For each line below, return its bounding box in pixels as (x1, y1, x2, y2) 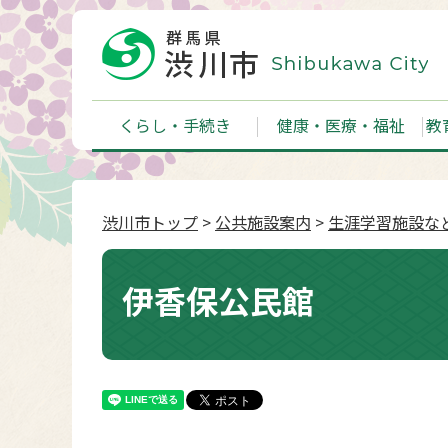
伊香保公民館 (122, 277, 314, 323)
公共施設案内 (215, 210, 311, 234)
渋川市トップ (102, 210, 198, 234)
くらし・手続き (118, 113, 231, 137)
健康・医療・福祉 (276, 113, 405, 137)
